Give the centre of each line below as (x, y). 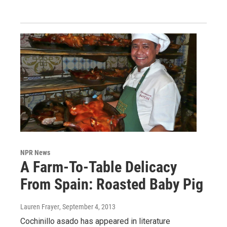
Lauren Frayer (40, 207)
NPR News (35, 153)
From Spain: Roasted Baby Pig (112, 184)
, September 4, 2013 (87, 207)
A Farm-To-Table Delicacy (99, 167)
